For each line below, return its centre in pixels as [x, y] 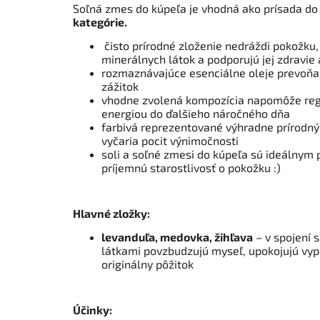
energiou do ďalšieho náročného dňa [196, 114]
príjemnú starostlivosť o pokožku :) [191, 168]
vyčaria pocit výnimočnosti [170, 141]
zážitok [120, 86]
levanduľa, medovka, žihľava [177, 237]
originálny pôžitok [147, 264]
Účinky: [92, 310]
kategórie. [100, 22]
